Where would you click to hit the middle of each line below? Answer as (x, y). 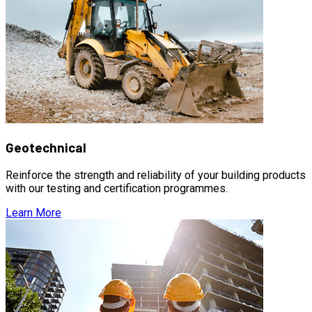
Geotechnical (46, 148)
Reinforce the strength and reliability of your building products (156, 175)
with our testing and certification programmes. (117, 188)
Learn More (33, 212)
